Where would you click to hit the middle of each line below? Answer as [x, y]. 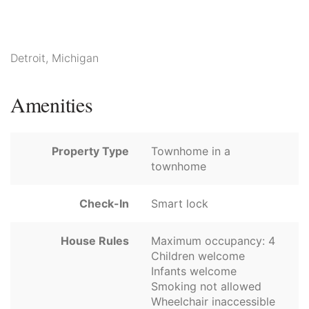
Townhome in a [191, 151]
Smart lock [180, 204]
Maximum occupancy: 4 [213, 241]
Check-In [104, 204]
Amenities [52, 104]
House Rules [95, 241]
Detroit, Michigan [54, 58]
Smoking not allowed [206, 287]
